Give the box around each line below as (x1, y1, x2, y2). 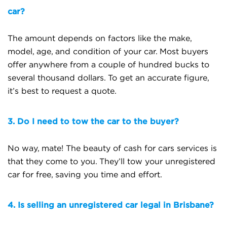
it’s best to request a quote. (8, 87, 117, 95)
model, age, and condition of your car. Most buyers (8, 48, 208, 56)
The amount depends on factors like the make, (8, 34, 192, 43)
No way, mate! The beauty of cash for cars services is (8, 144, 217, 153)
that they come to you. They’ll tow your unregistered (8, 158, 215, 166)
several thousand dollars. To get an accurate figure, (8, 74, 209, 82)
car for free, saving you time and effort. (8, 171, 162, 179)
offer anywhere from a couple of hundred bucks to (8, 61, 209, 69)
